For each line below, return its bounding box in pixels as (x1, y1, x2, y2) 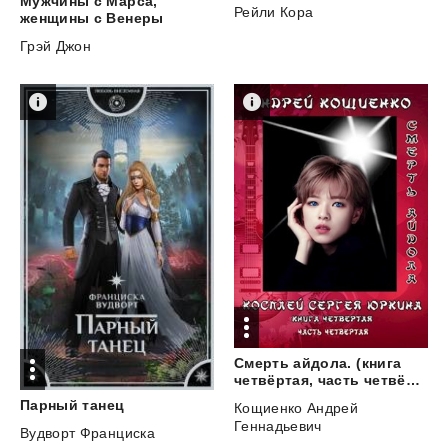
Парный (20, 396, 79, 413)
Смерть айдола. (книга (233, 354, 402, 371)
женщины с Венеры (20, 9, 164, 26)
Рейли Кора (233, 3, 314, 20)
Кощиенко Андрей (233, 399, 359, 416)
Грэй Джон (20, 37, 92, 54)
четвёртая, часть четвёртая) (405, 371, 420, 388)
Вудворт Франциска (20, 424, 155, 441)
